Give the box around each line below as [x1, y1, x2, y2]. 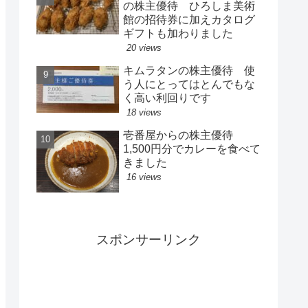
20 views [126, 42, 162, 53]
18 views [126, 107, 162, 118]
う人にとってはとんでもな [123, 78, 255, 90]
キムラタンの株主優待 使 [123, 64, 255, 76]
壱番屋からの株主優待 [123, 129, 233, 141]
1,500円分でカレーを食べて [123, 142, 261, 155]
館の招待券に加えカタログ [123, 13, 255, 25]
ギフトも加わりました [123, 27, 233, 39]
